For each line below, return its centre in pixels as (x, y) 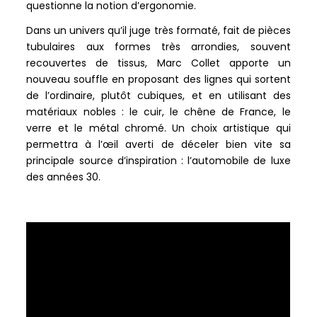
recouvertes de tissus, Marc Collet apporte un (158, 63)
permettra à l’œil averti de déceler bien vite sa (158, 144)
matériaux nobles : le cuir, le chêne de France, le (158, 111)
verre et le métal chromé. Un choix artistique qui (158, 128)
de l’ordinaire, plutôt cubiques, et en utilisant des (158, 95)
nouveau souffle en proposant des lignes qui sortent (158, 79)
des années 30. (64, 177)
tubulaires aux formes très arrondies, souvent (158, 46)
